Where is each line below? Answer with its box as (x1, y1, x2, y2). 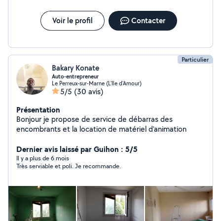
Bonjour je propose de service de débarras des (16, 114, 173, 124)
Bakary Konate (52, 63, 99, 73)
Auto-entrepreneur (52, 73, 99, 80)
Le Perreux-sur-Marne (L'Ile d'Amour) (52, 79, 142, 87)
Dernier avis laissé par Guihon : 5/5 (16, 144, 138, 154)
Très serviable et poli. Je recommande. (16, 162, 121, 170)
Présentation (16, 104, 60, 115)
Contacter (131, 15, 165, 26)
